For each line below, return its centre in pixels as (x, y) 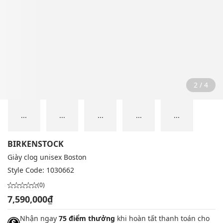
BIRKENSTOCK (36, 144)
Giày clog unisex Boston (47, 157)
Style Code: (27, 170)
